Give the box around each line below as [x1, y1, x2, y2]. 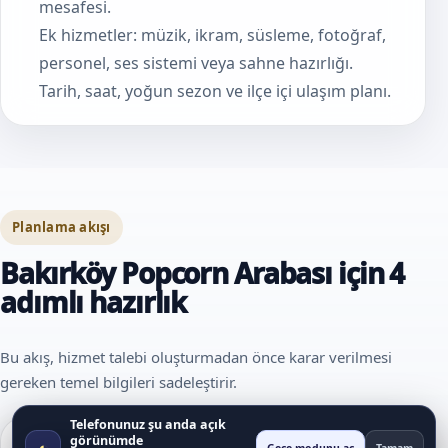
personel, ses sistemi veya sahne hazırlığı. [39, 51, 353, 74]
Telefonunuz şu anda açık [70, 416, 226, 433]
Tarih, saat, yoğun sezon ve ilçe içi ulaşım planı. [39, 79, 391, 102]
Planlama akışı [12, 217, 111, 236]
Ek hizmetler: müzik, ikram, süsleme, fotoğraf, [39, 23, 386, 46]
